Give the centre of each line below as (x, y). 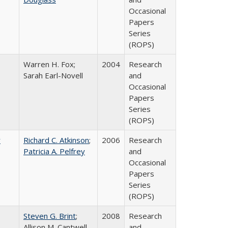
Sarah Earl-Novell (53, 75)
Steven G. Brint (50, 216)
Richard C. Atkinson (56, 140)
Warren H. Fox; (49, 64)
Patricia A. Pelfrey (54, 151)
